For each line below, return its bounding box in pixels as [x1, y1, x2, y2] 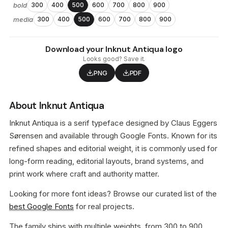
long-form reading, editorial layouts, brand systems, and [9, 156, 204, 166]
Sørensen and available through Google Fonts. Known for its [9, 131, 217, 140]
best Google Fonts [9, 202, 74, 211]
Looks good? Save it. [82, 55, 146, 63]
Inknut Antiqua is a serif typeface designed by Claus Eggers [9, 118, 217, 128]
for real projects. [74, 202, 134, 211]
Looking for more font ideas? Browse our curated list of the [9, 189, 217, 198]
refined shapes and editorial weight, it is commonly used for [9, 144, 217, 153]
